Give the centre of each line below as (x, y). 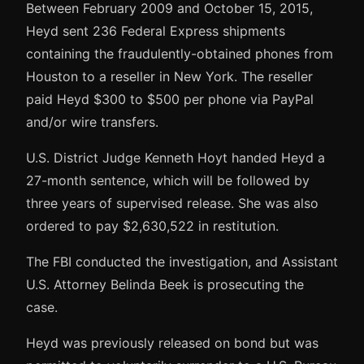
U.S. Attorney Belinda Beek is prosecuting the (165, 284)
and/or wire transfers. (92, 121)
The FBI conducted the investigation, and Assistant (182, 261)
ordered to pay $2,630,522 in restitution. (152, 225)
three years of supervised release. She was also (172, 203)
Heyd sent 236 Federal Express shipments (156, 30)
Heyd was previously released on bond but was (172, 342)
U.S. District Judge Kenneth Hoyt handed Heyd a (175, 157)
